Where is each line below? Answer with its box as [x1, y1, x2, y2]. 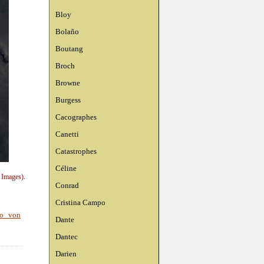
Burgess [55, 95, 81, 104]
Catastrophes [55, 147, 97, 156]
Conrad [55, 181, 79, 190]
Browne [55, 78, 80, 87]
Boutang [55, 44, 83, 53]
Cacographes [55, 113, 97, 121]
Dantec [55, 232, 78, 241]
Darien [55, 249, 77, 258]
